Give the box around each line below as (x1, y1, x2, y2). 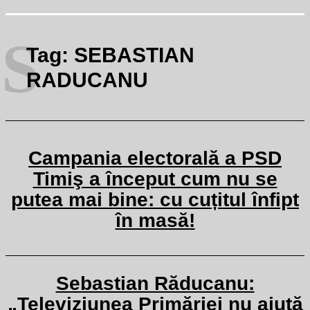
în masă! (115, 210, 195, 231)
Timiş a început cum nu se (33, 168, 277, 190)
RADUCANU (26, 69, 148, 91)
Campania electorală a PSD (28, 147, 282, 169)
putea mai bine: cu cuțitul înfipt (11, 189, 299, 210)
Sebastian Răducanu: (55, 273, 255, 294)
